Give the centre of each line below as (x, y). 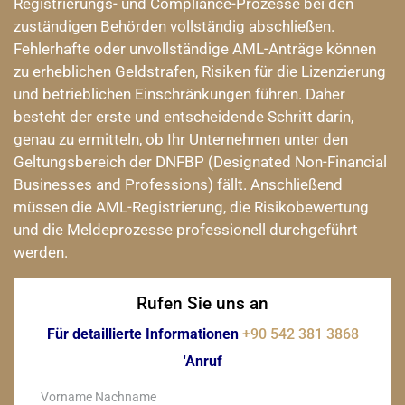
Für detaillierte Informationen (144, 334)
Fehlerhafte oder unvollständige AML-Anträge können (195, 49)
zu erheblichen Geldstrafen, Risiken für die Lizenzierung (200, 71)
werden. (41, 252)
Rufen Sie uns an (202, 303)
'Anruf (202, 361)
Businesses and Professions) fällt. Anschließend (178, 184)
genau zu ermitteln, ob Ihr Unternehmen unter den (181, 139)
